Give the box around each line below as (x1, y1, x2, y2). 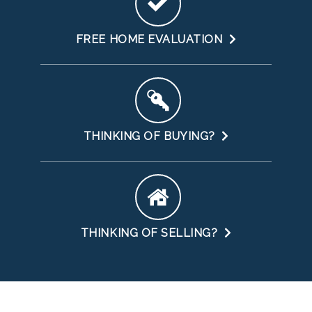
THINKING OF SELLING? (80, 226, 224, 240)
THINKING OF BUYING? (83, 130, 221, 143)
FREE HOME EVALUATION (75, 33, 229, 47)
